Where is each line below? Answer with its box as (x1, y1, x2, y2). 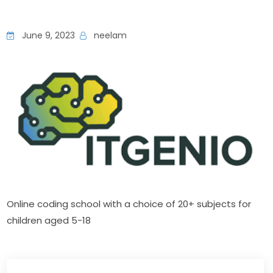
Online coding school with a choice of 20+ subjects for (7, 197, 252, 211)
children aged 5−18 (7, 214, 91, 227)
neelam (91, 29, 127, 41)
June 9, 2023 (19, 29, 76, 41)
